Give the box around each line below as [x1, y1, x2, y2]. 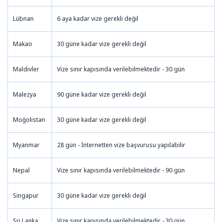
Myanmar [13, 140, 40, 149]
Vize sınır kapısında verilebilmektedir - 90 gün [57, 166, 185, 174]
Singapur [13, 191, 39, 200]
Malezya [13, 90, 36, 99]
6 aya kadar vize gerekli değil [57, 14, 138, 23]
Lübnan [13, 14, 34, 23]
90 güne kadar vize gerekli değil [57, 90, 146, 99]
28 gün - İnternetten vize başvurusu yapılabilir [57, 140, 185, 149]
